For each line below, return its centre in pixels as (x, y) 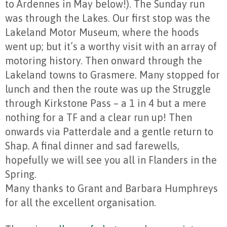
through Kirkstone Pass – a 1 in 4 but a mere (106, 103)
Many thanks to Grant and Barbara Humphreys (111, 188)
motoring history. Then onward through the (104, 61)
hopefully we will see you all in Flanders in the (111, 160)
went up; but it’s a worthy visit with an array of (111, 46)
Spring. (21, 174)
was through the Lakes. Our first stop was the (108, 18)
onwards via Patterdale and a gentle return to (109, 131)
